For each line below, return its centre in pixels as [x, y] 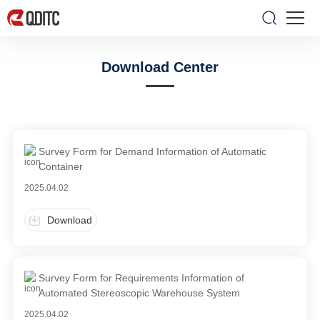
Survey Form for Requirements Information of [142, 278]
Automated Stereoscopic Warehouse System [140, 293]
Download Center [160, 67]
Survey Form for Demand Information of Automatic [153, 151]
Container [61, 166]
